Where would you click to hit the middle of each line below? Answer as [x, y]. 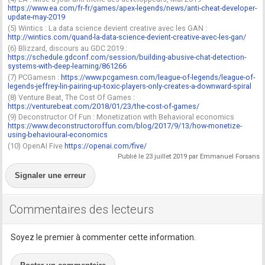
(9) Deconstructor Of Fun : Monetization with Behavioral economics [121, 117]
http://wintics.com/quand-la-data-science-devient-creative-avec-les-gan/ [127, 37]
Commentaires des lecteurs [82, 209]
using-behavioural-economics [58, 135]
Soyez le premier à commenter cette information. [104, 237]
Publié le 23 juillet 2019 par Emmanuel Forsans [188, 156]
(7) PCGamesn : [35, 77]
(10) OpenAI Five [36, 146]
